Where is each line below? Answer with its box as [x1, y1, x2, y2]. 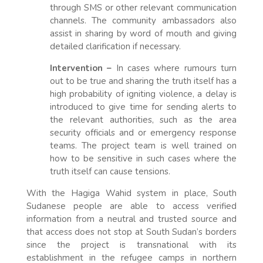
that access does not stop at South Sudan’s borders [26, 225, 237, 238]
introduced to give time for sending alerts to [49, 100, 237, 113]
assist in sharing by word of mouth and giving [49, 27, 237, 39]
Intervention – [49, 62, 112, 74]
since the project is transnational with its [26, 238, 237, 251]
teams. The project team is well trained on [49, 139, 237, 151]
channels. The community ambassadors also [49, 14, 237, 26]
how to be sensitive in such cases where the [49, 152, 237, 164]
